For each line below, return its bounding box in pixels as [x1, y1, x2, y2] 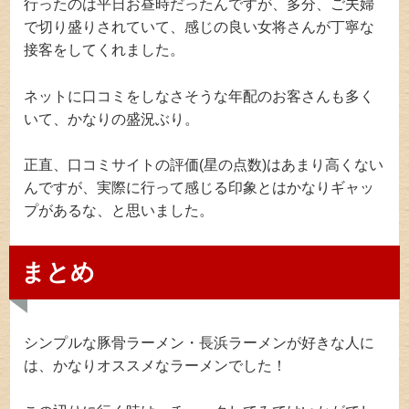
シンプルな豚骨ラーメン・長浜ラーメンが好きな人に [24, 334, 375, 351]
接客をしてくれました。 [24, 41, 185, 58]
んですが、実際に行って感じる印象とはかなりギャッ [24, 180, 375, 196]
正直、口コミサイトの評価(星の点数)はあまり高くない [24, 157, 384, 173]
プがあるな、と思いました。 [24, 203, 215, 219]
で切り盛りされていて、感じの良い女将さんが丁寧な [24, 18, 375, 35]
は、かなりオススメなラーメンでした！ [24, 357, 288, 373]
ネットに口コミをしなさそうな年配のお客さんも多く [24, 88, 375, 104]
